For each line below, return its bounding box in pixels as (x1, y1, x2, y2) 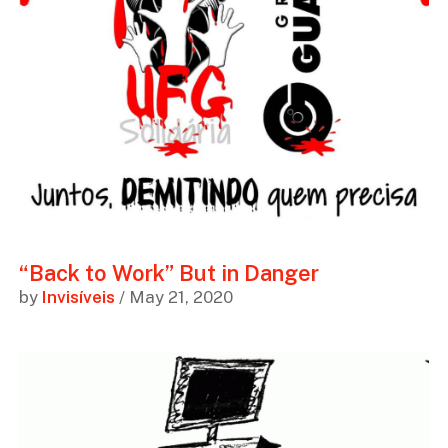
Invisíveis (41, 287, 115, 308)
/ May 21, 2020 (114, 287, 233, 308)
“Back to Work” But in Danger (18, 260, 319, 287)
